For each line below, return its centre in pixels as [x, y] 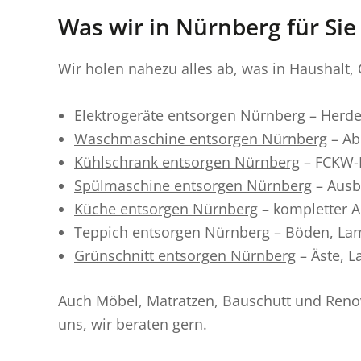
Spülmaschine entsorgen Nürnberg [193, 185]
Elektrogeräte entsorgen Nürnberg [190, 115]
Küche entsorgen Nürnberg [166, 208]
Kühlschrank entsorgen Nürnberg [187, 162]
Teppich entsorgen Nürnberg [172, 232]
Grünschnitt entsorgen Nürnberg [185, 255]
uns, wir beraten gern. [133, 324]
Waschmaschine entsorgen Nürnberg [201, 138]
